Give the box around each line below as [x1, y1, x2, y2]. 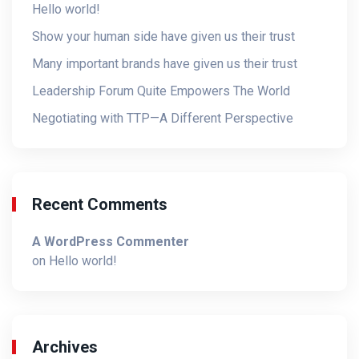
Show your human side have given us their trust [32, 29, 295, 45]
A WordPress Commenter [32, 234, 189, 250]
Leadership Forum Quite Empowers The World [32, 83, 290, 99]
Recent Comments [32, 195, 167, 215]
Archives [32, 337, 98, 357]
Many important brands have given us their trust [32, 56, 297, 72]
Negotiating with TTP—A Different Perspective [32, 111, 293, 127]
